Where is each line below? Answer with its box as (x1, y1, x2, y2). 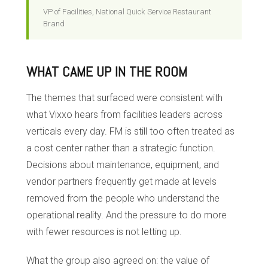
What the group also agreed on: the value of (26, 254, 209, 266)
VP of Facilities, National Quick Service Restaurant (43, 7, 211, 16)
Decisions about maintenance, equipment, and (26, 159, 219, 170)
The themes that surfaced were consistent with (26, 92, 223, 103)
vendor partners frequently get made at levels (26, 175, 217, 187)
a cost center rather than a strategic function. (26, 142, 215, 154)
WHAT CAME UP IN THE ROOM (26, 62, 187, 81)
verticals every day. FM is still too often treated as (26, 125, 234, 137)
